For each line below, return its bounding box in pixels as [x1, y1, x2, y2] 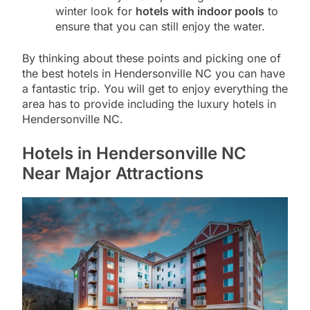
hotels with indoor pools [136, 4, 264, 19]
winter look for [55, 4, 136, 19]
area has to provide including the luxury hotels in [22, 97, 276, 111]
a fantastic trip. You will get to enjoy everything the [22, 82, 288, 96]
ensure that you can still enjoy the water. [55, 19, 265, 34]
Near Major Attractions [22, 163, 203, 184]
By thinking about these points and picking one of [22, 51, 281, 66]
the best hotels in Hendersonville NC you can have [22, 66, 285, 81]
